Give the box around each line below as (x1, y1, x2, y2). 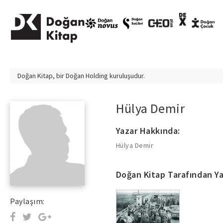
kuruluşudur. (108, 71, 145, 80)
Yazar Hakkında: (115, 125, 180, 136)
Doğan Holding (66, 71, 108, 80)
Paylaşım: (10, 196, 45, 206)
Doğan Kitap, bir (17, 71, 66, 80)
